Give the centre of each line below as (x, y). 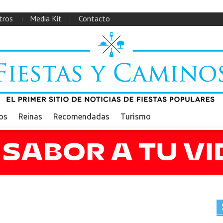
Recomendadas (81, 116)
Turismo (136, 116)
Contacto (94, 18)
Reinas (30, 116)
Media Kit (46, 18)
